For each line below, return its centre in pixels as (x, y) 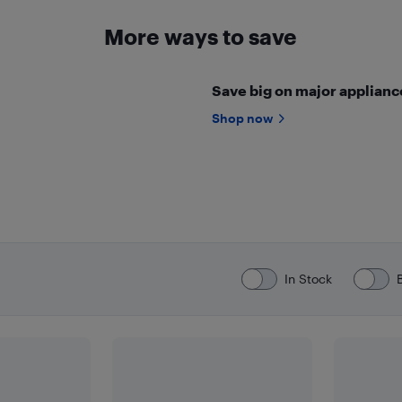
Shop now (242, 118)
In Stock (308, 278)
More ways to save (201, 36)
